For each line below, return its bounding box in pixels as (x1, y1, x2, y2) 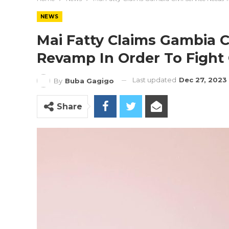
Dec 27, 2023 (179, 76, 227, 84)
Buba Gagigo (65, 76, 114, 85)
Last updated (132, 76, 178, 84)
